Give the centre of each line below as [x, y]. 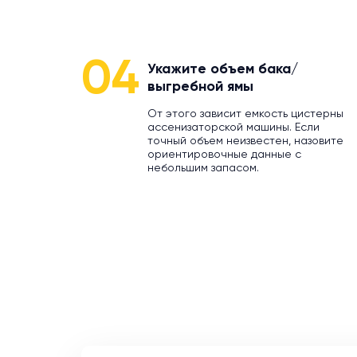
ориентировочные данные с [224, 155]
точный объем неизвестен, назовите [245, 141]
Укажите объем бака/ [223, 69]
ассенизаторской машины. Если [233, 127]
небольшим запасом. [203, 168]
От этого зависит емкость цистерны [245, 114]
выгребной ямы [200, 87]
